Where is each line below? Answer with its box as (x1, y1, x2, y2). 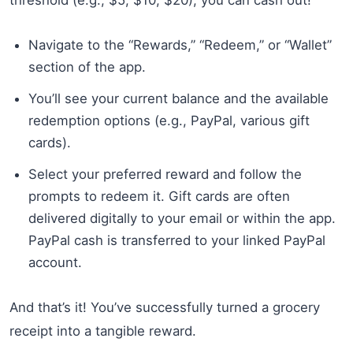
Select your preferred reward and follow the (28, 165, 302, 182)
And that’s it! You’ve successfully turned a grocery (9, 299, 320, 315)
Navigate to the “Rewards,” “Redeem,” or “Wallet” (28, 36, 332, 53)
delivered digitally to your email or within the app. (28, 210, 336, 226)
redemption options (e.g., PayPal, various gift (28, 112, 310, 128)
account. (28, 254, 82, 270)
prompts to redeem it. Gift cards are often (28, 188, 290, 204)
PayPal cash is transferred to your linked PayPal (28, 232, 325, 248)
